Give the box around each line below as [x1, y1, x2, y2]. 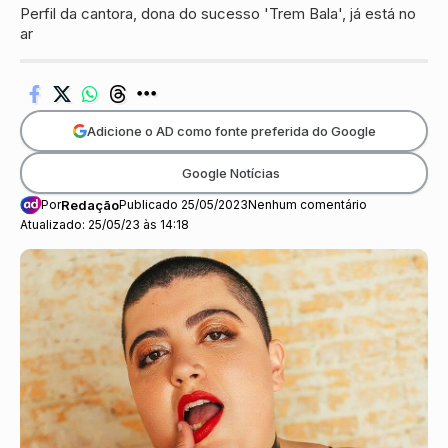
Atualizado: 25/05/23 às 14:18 [20, 217, 189, 233]
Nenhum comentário [248, 197, 367, 213]
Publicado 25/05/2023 [119, 197, 248, 213]
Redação [61, 197, 119, 214]
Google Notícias [181, 164, 280, 181]
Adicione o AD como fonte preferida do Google [86, 122, 376, 139]
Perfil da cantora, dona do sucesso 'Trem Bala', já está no [20, 4, 416, 23]
